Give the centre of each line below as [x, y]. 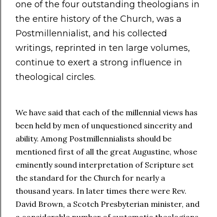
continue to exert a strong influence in [99, 62]
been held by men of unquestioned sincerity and [104, 125]
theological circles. [55, 77]
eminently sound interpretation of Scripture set [105, 165]
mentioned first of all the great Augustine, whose [106, 152]
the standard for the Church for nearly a [90, 178]
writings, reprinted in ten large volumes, [103, 48]
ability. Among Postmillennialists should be [93, 139]
